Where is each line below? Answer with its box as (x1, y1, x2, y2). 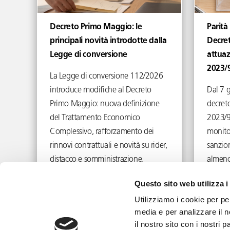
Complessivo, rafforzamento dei (50, 128, 155, 136)
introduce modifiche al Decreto (50, 86, 152, 94)
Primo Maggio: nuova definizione (50, 100, 160, 108)
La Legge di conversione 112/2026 (50, 72, 163, 81)
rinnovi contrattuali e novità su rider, (50, 142, 167, 150)
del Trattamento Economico (50, 114, 141, 122)
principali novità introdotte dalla (50, 37, 167, 45)
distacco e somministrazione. (50, 156, 144, 164)
